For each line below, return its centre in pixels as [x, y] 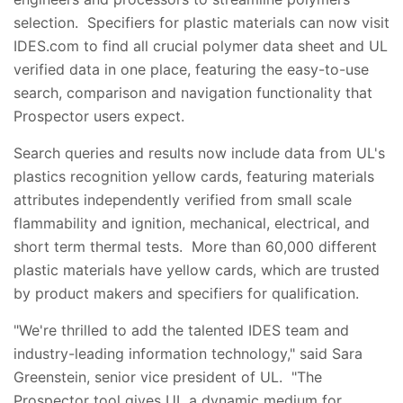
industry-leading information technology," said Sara [188, 354]
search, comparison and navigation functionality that [193, 93]
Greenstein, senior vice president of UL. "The [168, 377]
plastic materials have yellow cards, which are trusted [197, 270]
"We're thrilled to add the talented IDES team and [181, 330]
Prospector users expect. [101, 116]
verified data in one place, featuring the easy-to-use [191, 69]
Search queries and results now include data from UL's [199, 153]
